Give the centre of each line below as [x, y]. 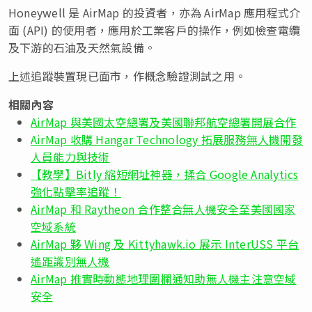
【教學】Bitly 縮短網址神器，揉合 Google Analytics [165, 174]
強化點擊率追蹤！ [76, 192]
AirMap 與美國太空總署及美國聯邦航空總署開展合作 [164, 122]
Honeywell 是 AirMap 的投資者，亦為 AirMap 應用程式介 [155, 13]
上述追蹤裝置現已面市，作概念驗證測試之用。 [127, 76]
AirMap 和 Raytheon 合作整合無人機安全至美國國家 [163, 209]
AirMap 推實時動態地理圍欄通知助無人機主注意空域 [164, 279]
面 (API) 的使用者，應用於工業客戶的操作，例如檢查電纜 [155, 30]
